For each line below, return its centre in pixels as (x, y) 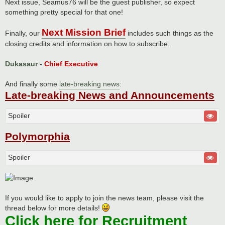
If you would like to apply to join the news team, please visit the (104, 198)
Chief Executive (71, 64)
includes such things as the (170, 33)
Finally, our (23, 33)
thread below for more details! (53, 208)
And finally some (32, 84)
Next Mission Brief (84, 32)
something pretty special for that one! (64, 12)
